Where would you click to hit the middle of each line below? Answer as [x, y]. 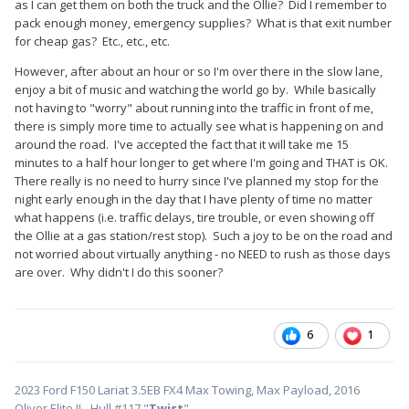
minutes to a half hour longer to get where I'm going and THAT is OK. [203, 163]
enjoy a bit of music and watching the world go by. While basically [195, 90]
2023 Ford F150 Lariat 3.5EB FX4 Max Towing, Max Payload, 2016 [187, 390]
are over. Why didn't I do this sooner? [119, 273]
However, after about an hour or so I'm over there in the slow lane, [199, 72]
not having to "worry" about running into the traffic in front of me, [194, 108]
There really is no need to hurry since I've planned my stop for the [197, 181]
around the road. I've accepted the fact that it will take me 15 [182, 145]
